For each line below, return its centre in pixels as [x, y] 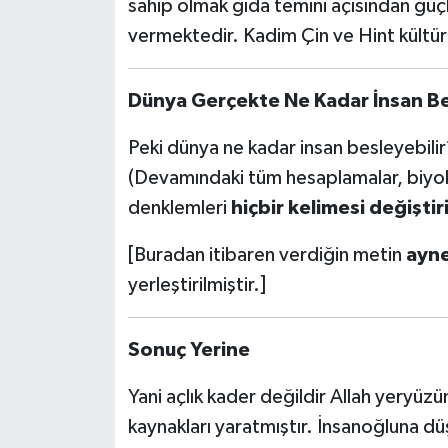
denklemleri [179, 208]
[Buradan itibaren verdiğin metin [266, 255]
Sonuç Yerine [188, 350]
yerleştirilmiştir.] [196, 285]
